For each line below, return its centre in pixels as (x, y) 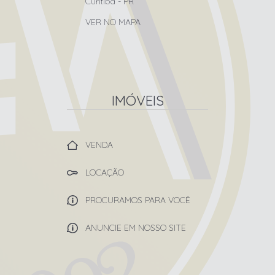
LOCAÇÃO (105, 172)
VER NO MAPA (113, 22)
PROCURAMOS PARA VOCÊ (138, 200)
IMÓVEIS (137, 100)
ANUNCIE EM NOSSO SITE (136, 228)
